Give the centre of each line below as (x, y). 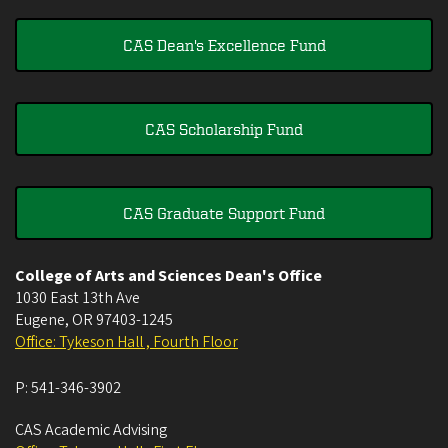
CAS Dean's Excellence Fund (224, 45)
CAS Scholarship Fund (224, 129)
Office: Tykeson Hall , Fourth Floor (126, 342)
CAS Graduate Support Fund (224, 213)
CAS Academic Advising (91, 430)
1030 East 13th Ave (77, 298)
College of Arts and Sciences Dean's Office (168, 276)
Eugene (40, 320)
